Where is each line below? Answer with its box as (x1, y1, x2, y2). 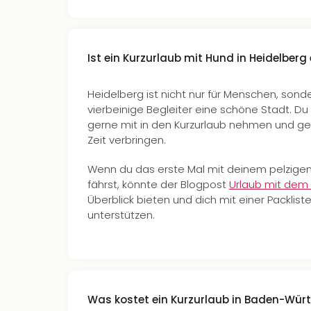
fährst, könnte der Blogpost (87, 177, 229, 192)
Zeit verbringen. (87, 133, 166, 147)
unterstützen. (87, 208, 155, 222)
